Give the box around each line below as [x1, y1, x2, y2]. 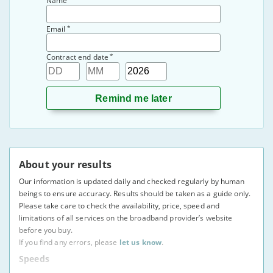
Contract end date [46, 52, 109, 62]
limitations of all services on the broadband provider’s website [19, 213, 233, 223]
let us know [119, 237, 162, 247]
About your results [19, 158, 112, 171]
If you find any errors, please [19, 237, 119, 247]
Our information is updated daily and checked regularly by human [19, 176, 245, 186]
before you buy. [19, 225, 73, 235]
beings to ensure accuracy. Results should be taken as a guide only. [19, 188, 251, 199]
